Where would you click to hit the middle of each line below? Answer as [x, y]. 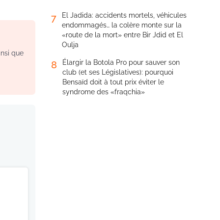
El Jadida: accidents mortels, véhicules [124, 15]
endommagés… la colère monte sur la [122, 25]
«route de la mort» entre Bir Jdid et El [123, 35]
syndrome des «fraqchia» [104, 92]
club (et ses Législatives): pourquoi [118, 72]
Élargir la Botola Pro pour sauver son [121, 62]
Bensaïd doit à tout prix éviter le [113, 82]
